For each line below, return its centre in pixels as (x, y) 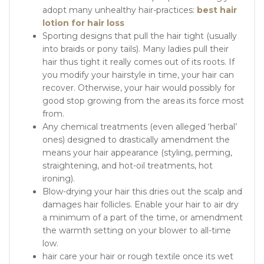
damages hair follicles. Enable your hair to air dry (141, 204)
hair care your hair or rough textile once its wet (138, 256)
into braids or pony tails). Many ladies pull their (136, 49)
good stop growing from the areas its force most (143, 100)
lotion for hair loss (83, 23)
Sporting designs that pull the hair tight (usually (140, 36)
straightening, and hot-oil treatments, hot (128, 165)
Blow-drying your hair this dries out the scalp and (142, 191)
